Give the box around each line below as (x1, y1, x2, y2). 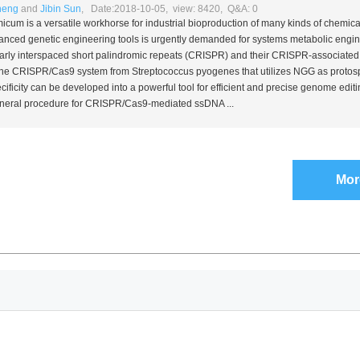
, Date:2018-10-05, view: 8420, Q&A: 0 (80, 3, 258, 14)
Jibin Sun (39, 3, 81, 14)
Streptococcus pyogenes (131, 66, 239, 77)
